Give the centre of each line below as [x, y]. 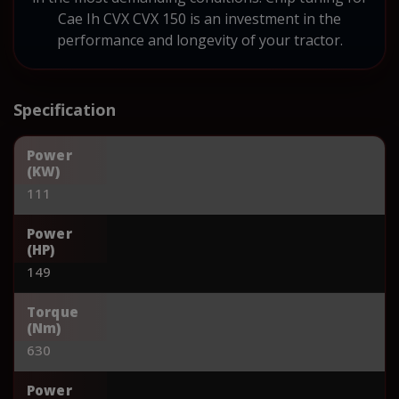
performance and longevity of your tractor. [199, 40]
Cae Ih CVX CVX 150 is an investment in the [199, 18]
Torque [53, 311]
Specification [65, 109]
